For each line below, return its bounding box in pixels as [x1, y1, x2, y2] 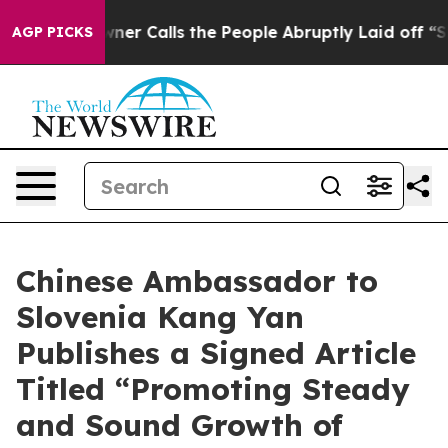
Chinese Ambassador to [16, 262, 378, 300]
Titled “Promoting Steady [16, 370, 410, 408]
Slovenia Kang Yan [16, 298, 304, 336]
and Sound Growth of [16, 406, 343, 444]
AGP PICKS [12, 23, 93, 41]
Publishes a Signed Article [16, 334, 416, 372]
